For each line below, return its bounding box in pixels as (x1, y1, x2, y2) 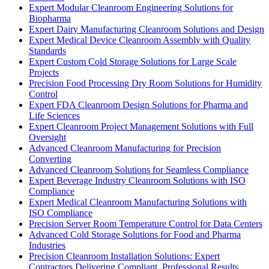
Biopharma (29, 13, 71, 23)
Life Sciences (29, 110, 80, 121)
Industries (29, 240, 65, 250)
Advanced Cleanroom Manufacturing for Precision (29, 142, 221, 153)
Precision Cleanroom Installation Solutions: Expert (29, 250, 220, 261)
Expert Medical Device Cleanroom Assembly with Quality (29, 34, 250, 45)
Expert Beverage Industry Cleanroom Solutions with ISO (29, 175, 246, 186)
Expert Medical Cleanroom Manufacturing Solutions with (29, 196, 247, 207)
